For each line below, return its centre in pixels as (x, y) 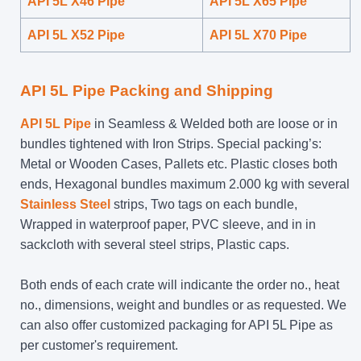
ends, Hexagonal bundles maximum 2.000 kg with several (185, 184)
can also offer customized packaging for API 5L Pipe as (176, 325)
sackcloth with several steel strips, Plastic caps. (155, 244)
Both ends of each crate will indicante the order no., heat (180, 284)
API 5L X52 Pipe (76, 35)
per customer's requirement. (99, 345)
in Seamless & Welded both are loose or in (214, 123)
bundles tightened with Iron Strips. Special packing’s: (171, 143)
